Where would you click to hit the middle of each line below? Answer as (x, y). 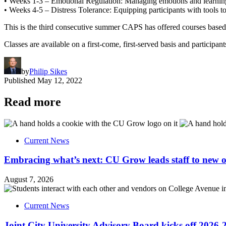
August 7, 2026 (29, 180)
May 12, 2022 (60, 80)
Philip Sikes (48, 71)
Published (20, 80)
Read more (33, 102)
